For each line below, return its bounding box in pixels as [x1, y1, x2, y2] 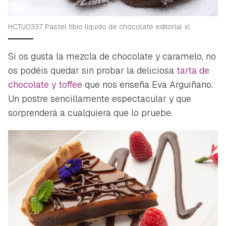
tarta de [177, 65, 209, 77]
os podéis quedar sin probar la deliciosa [8, 65, 177, 77]
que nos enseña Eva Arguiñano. [82, 79, 213, 91]
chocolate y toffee [8, 79, 82, 91]
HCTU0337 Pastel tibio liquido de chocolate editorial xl [8, 22, 190, 32]
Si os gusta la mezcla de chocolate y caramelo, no [8, 50, 216, 63]
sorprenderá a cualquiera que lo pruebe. [8, 107, 173, 119]
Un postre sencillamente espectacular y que [8, 93, 191, 105]
